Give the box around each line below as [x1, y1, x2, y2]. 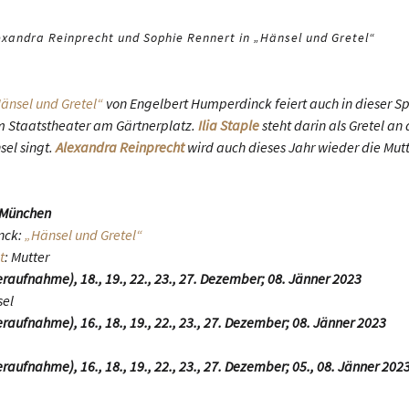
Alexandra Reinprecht [56, 138, 184, 156]
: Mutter [5, 247, 49, 266]
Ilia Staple [198, 116, 259, 134]
